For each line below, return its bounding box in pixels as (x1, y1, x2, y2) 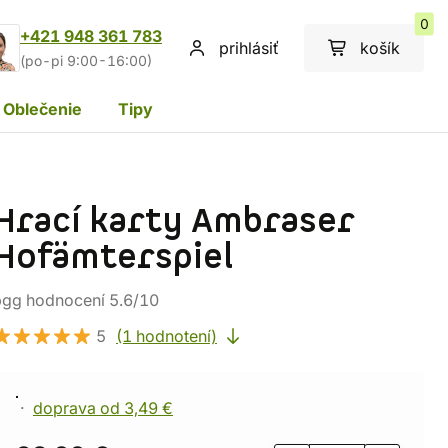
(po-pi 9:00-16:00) (20, 53, 152, 69)
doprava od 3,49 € (33, 398, 173, 418)
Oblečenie (3, 98, 82, 119)
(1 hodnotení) (116, 326, 217, 346)
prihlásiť (219, 38, 279, 58)
